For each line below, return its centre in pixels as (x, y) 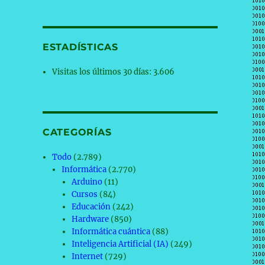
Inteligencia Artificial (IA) (120, 244)
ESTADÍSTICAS (80, 47)
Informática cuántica (111, 232)
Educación (91, 207)
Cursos (84, 194)
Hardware (90, 219)
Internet (87, 256)
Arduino (87, 182)
